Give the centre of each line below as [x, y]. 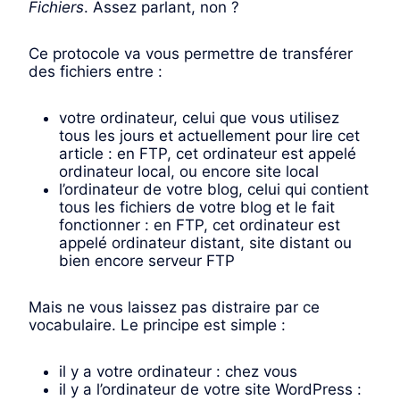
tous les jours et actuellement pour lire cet [209, 136]
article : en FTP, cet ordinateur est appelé [208, 154]
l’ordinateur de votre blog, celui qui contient [214, 190]
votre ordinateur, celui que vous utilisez [199, 118]
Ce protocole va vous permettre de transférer [191, 54]
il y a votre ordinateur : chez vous [178, 372]
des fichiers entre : [96, 72]
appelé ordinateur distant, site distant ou [205, 243]
